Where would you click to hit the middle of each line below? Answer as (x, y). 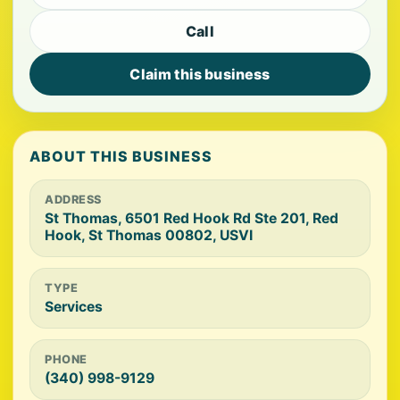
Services (74, 307)
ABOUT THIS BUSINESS (121, 157)
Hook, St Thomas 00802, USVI (149, 236)
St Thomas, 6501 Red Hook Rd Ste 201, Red (192, 219)
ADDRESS (73, 200)
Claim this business (200, 75)
